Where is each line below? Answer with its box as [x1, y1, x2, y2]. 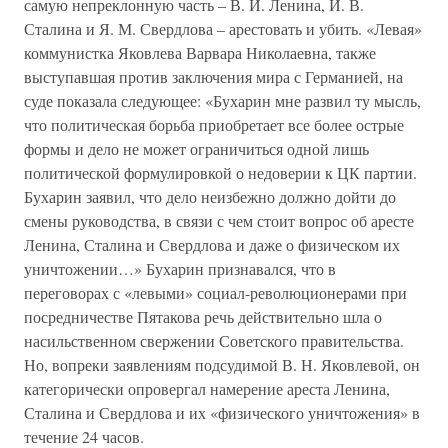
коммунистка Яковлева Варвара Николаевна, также [24, 42, 376, 63]
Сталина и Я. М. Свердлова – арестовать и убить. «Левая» [24, 18, 422, 39]
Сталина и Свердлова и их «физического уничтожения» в [24, 402, 420, 423]
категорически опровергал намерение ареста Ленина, [24, 378, 390, 399]
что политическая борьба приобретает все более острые [24, 114, 404, 135]
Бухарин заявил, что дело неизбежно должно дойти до [24, 186, 396, 207]
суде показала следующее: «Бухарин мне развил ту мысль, [24, 90, 421, 111]
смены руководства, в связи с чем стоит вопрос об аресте [24, 210, 414, 231]
